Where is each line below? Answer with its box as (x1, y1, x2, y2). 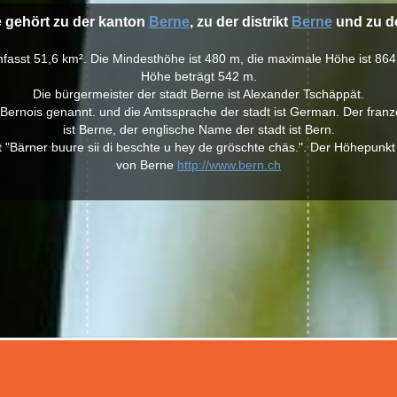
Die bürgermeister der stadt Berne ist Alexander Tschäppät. (33, 87, 364, 101)
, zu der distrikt (189, 14, 292, 29)
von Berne (116, 158, 177, 172)
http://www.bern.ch (177, 158, 281, 172)
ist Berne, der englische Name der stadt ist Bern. (62, 122, 335, 136)
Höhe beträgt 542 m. (140, 69, 257, 83)
